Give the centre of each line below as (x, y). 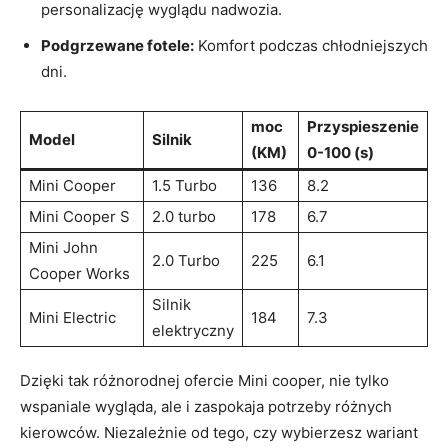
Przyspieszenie (363, 126)
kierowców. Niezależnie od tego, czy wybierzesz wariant (219, 432)
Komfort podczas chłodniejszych (311, 45)
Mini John (63, 247)
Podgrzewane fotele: (117, 45)
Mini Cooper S (79, 216)
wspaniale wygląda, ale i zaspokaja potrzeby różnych (206, 406)
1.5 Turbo (184, 185)
